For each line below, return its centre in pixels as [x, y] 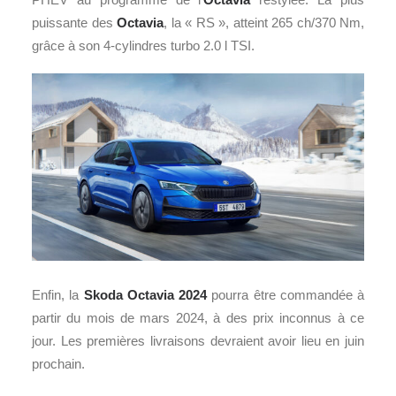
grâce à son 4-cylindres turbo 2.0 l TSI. [143, 46]
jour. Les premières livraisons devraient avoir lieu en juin [198, 341]
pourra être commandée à [286, 295]
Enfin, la [58, 295]
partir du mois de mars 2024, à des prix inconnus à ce [198, 318]
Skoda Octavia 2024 [145, 295]
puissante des [74, 23]
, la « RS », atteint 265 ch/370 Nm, [264, 23]
